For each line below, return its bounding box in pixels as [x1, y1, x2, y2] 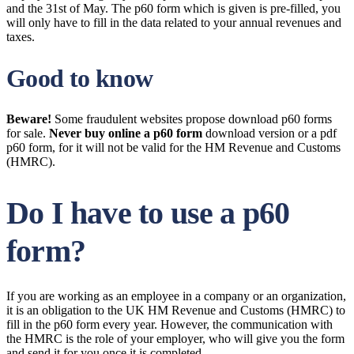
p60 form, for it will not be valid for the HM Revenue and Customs [6, 141, 341, 154]
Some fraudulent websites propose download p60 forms [51, 112, 332, 126]
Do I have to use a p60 [6, 195, 290, 231]
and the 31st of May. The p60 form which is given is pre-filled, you [6, 2, 341, 15]
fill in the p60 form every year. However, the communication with [6, 318, 333, 331]
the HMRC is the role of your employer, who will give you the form [6, 332, 345, 345]
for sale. [6, 126, 49, 140]
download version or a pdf [202, 126, 337, 140]
